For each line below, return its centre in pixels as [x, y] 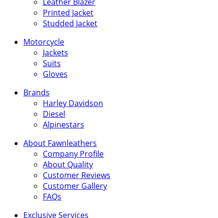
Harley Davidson [73, 103]
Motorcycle [44, 42]
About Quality [68, 164]
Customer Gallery [75, 186]
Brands [36, 92]
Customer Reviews [77, 175]
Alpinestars [64, 124]
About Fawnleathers [60, 143]
